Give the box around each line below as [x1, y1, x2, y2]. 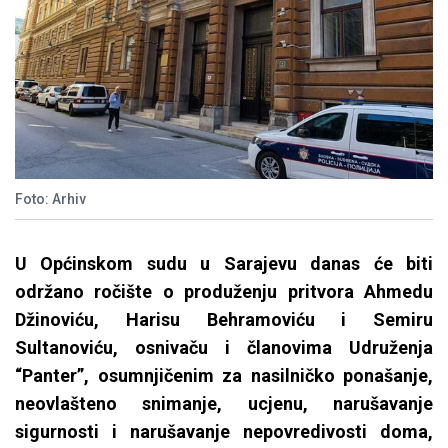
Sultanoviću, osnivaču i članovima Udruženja [15, 337, 433, 359]
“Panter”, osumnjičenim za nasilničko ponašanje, [15, 365, 433, 387]
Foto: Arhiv [15, 191, 86, 208]
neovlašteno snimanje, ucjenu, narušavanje [15, 393, 433, 415]
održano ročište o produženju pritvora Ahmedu [15, 281, 433, 303]
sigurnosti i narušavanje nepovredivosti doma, [15, 421, 433, 443]
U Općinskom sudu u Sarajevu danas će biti [15, 253, 433, 275]
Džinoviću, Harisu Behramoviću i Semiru [15, 309, 433, 331]
